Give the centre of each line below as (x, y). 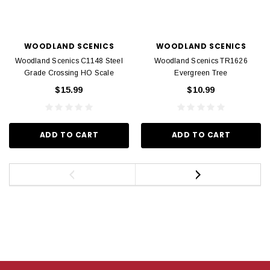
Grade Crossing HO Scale (69, 73)
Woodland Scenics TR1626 (201, 61)
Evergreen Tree (201, 73)
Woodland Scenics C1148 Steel (69, 61)
